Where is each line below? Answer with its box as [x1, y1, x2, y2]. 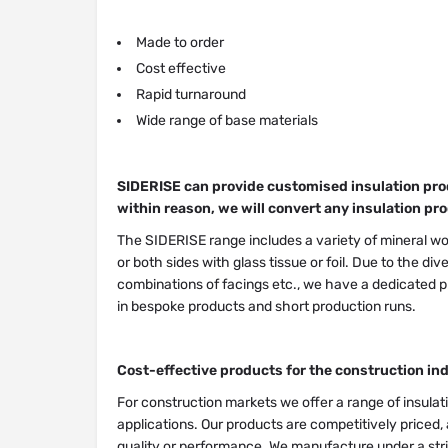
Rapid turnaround [136, 86, 246, 103]
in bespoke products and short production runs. [117, 298, 416, 315]
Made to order [136, 34, 224, 51]
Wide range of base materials [136, 112, 318, 129]
